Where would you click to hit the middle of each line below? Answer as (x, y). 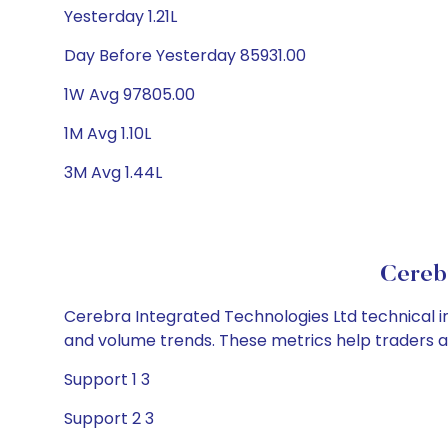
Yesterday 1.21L (120, 16)
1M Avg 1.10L (107, 133)
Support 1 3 (107, 379)
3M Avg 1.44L (113, 172)
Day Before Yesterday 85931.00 (185, 55)
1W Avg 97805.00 (129, 94)
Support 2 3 (109, 418)
